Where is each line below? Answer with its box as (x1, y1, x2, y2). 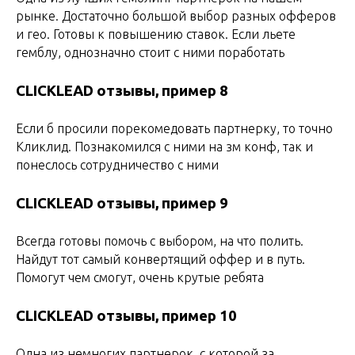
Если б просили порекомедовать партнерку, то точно (16, 121, 333, 136)
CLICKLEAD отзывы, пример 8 (16, 82, 228, 99)
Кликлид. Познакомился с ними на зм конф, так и (16, 139, 313, 154)
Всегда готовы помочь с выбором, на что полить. (16, 234, 303, 248)
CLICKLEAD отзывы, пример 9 (16, 195, 228, 212)
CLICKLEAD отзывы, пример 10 (16, 307, 237, 324)
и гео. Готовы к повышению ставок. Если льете (16, 27, 296, 41)
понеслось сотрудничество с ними (16, 158, 219, 172)
